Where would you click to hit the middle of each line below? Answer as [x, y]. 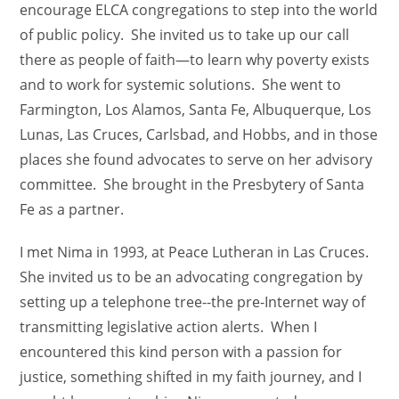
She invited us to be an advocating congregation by [191, 277]
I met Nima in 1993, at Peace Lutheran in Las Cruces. [196, 252]
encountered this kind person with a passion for [181, 352]
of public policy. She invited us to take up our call [185, 35]
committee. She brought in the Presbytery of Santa [192, 184]
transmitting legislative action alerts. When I [169, 327]
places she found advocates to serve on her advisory [196, 159]
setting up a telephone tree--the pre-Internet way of [193, 302]
